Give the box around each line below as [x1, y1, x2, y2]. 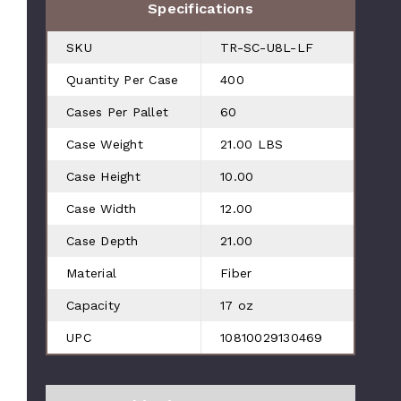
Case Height [66, 169, 141, 184]
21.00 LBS [220, 137, 284, 152]
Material [66, 266, 117, 281]
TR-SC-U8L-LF [220, 40, 314, 55]
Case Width [66, 201, 137, 217]
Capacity [66, 298, 121, 313]
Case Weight [66, 137, 143, 152]
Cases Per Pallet [66, 105, 169, 120]
